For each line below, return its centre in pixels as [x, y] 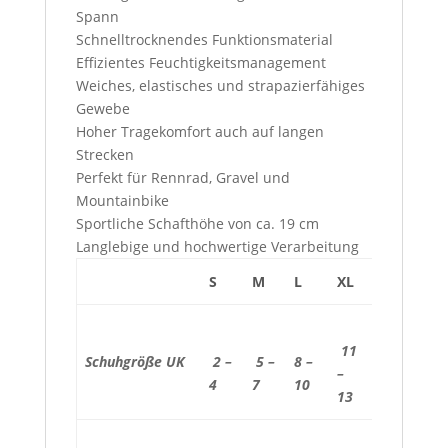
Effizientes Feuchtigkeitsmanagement [200, 63]
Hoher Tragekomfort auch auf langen [199, 132]
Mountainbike [122, 201]
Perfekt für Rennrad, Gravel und [182, 178]
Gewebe [102, 109]
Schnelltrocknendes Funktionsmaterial [204, 40]
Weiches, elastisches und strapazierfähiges [220, 86]
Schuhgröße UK [135, 362]
